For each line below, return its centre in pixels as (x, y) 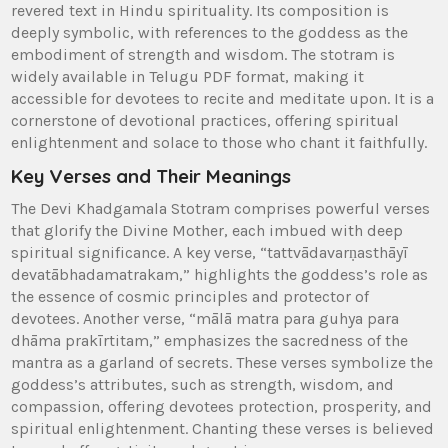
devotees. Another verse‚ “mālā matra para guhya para (205, 318)
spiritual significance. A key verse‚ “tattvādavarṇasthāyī (210, 252)
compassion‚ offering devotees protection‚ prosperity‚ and (222, 406)
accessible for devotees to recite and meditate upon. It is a (223, 98)
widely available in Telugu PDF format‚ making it (188, 76)
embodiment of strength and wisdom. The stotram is (203, 54)
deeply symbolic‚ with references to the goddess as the (210, 32)
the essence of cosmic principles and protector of (190, 296)
